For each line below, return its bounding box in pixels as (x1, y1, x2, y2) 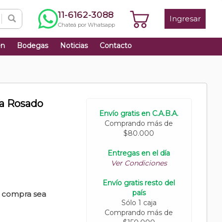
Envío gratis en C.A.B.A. (99, 109, 179, 118)
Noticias (60, 41, 88, 50)
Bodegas (17, 41, 48, 50)
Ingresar (169, 14, 201, 23)
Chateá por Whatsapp (58, 21, 115, 28)
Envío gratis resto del (103, 178, 175, 187)
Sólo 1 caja (121, 198, 157, 207)
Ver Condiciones (111, 159, 167, 167)
